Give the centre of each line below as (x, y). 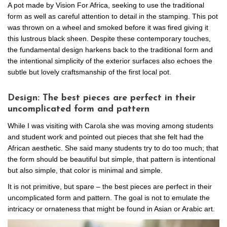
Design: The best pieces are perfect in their (102, 98)
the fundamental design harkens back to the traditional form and (110, 49)
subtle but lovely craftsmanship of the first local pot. (89, 72)
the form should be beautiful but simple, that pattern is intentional (111, 159)
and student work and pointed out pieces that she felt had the (106, 137)
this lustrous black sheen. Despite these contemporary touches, (109, 38)
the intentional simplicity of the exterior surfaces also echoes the (110, 61)
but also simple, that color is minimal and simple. (85, 170)
